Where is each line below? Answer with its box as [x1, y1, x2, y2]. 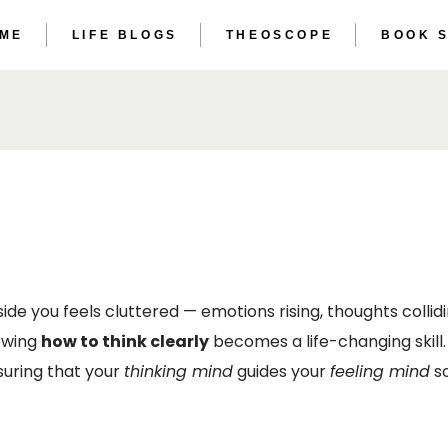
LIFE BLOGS [71, 28, 178, 42]
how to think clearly [41, 330, 209, 353]
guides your [233, 360, 330, 383]
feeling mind [330, 360, 430, 383]
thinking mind [124, 360, 233, 383]
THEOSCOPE [225, 28, 334, 42]
